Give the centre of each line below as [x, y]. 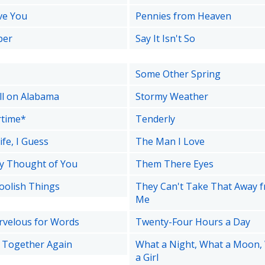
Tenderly [155, 119]
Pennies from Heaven [183, 16]
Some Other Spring [178, 74]
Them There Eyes [174, 164]
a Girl [147, 257]
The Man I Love [170, 141]
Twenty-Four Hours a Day [193, 222]
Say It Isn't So [165, 38]
